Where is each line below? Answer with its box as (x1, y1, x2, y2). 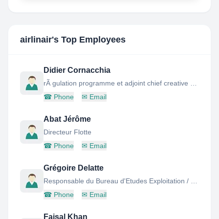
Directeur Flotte (44, 128, 91, 136)
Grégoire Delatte (44, 164, 104, 172)
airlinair (20, 35, 52, 44)
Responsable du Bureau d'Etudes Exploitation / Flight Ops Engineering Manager (191, 177, 197, 185)
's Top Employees (52, 35, 126, 44)
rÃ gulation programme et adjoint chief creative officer (190, 79, 197, 87)
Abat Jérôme (44, 115, 91, 123)
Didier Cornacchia (44, 66, 110, 74)
